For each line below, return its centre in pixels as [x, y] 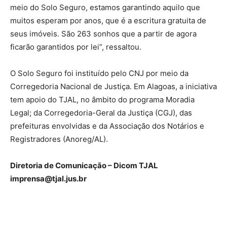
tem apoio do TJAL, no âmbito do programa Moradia [102, 100]
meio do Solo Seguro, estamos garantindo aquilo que [105, 8]
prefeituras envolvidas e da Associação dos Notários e [107, 126]
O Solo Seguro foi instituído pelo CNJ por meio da [99, 73]
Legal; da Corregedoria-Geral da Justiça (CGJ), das [101, 113]
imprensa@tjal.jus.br [48, 179]
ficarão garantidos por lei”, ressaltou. [76, 47]
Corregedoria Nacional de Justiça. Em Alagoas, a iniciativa [113, 87]
